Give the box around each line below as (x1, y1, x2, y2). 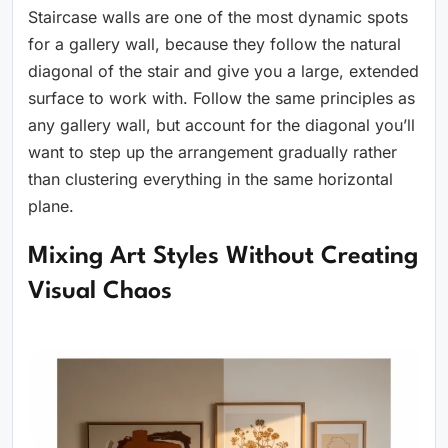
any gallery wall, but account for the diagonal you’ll (28, 114, 415, 135)
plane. (28, 195, 74, 216)
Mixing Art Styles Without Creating (28, 244, 418, 269)
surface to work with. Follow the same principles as (28, 87, 415, 108)
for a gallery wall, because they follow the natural (28, 33, 401, 54)
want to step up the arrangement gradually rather (28, 141, 397, 162)
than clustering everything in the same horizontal (28, 168, 393, 189)
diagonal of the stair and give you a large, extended (28, 60, 419, 81)
